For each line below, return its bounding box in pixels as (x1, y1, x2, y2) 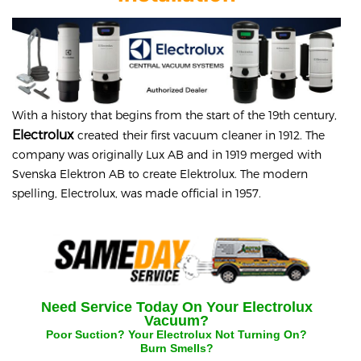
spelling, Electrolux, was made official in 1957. (12, 186, 261, 201)
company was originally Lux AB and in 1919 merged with (12, 147, 322, 162)
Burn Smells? (139, 342, 214, 355)
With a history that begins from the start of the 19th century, (12, 108, 337, 122)
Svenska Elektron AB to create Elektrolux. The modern (12, 167, 308, 181)
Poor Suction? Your (46, 328, 156, 342)
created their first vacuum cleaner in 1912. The (74, 128, 325, 143)
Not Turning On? (215, 328, 307, 342)
